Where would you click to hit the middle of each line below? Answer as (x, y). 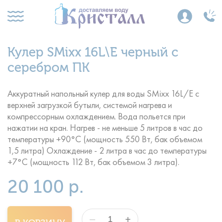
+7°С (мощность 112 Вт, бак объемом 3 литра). (93, 159)
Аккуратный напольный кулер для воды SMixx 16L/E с (103, 91)
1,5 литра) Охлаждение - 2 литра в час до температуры (107, 148)
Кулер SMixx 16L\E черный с (93, 52)
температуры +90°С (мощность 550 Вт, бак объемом (105, 137)
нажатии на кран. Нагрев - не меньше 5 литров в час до (105, 125)
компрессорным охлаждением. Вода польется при (96, 114)
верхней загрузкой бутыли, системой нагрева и (90, 102)
